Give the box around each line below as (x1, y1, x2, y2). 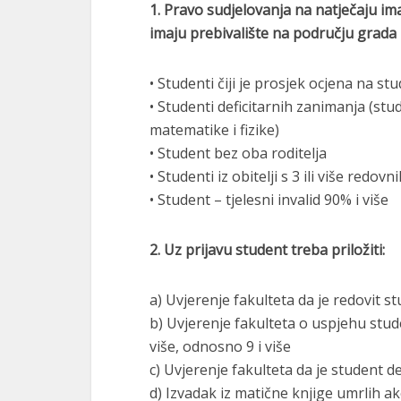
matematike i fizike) (149, 120, 279, 140)
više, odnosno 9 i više (149, 337, 291, 356)
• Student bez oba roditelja (149, 143, 327, 163)
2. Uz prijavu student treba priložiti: (149, 240, 385, 260)
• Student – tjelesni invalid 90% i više (149, 190, 388, 209)
